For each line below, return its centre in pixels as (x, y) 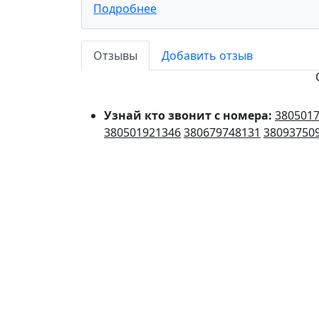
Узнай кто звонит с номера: (189, 116)
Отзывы (115, 56)
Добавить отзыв (207, 56)
